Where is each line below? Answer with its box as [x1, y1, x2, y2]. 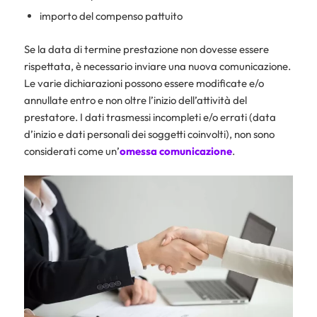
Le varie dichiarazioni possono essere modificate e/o [23, 76, 264, 90]
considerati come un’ [23, 144, 120, 158]
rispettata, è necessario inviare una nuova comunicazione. [23, 59, 291, 73]
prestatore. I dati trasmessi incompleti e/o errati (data [23, 110, 276, 124]
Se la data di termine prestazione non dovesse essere [23, 42, 269, 56]
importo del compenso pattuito [39, 8, 183, 23]
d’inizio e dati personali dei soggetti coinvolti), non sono [23, 127, 275, 141]
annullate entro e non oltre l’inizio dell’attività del [23, 93, 247, 107]
